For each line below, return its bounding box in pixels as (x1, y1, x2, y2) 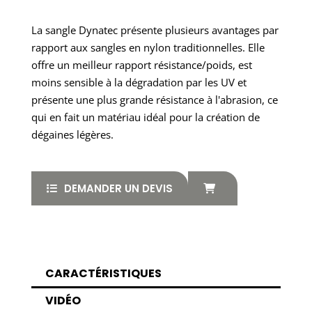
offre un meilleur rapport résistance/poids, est (31, 58, 252, 72)
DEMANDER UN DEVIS (63, 181, 173, 196)
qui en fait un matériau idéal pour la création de (31, 110, 260, 125)
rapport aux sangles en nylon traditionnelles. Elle (31, 40, 265, 55)
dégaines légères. (31, 127, 114, 142)
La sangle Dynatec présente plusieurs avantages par (31, 23, 279, 38)
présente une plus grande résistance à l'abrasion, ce (31, 93, 278, 107)
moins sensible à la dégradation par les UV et (31, 75, 247, 90)
